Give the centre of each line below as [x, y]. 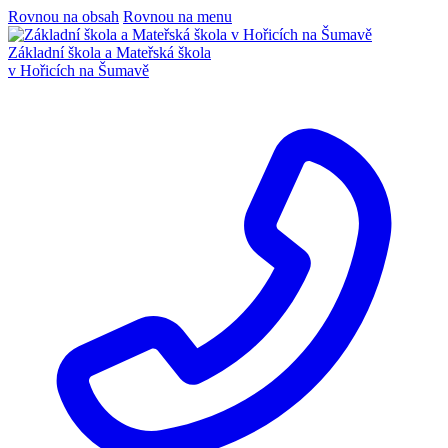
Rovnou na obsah [63, 16]
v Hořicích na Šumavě [78, 70]
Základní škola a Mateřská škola [109, 52]
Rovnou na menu [177, 16]
